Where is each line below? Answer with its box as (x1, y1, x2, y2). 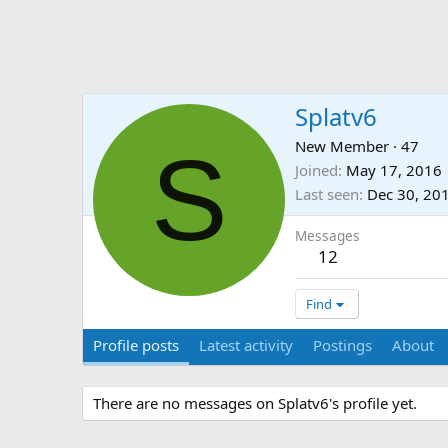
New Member (295, 136, 389, 157)
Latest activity (199, 335, 293, 356)
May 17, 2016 (346, 160, 442, 181)
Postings (313, 335, 372, 356)
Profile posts (93, 335, 179, 356)
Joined (295, 160, 338, 181)
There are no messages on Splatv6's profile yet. (93, 393, 417, 414)
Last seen (295, 184, 359, 205)
